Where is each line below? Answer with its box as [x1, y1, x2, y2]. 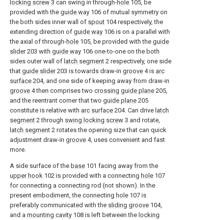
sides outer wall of [10, 57, 64, 65]
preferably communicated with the [10, 201, 108, 209]
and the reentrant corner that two [10, 97, 103, 104]
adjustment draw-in [10, 136, 66, 143]
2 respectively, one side [104, 57, 171, 65]
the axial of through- [10, 38, 66, 45]
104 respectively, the [105, 18, 163, 26]
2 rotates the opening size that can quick [50, 126, 166, 134]
